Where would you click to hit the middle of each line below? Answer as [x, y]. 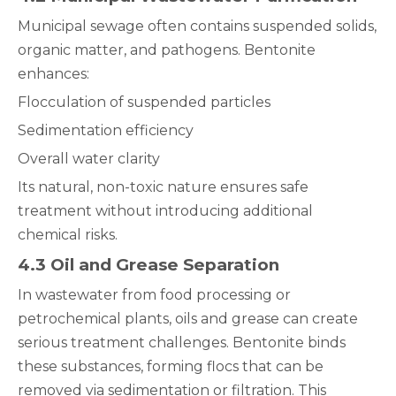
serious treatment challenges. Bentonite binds [182, 343]
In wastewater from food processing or [154, 295]
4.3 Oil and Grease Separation [148, 265]
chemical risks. [68, 235]
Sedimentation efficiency [106, 130]
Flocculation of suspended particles [144, 102]
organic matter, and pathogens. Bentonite [167, 50]
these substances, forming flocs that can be [171, 366]
